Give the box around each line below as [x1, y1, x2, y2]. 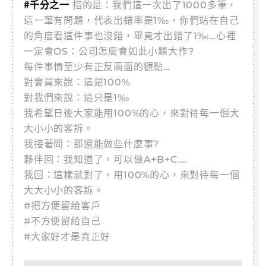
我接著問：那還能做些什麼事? [24, 138, 160, 150]
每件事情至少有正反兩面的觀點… [24, 61, 170, 72]
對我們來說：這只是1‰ [24, 92, 129, 103]
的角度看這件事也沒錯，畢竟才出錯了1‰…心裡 [24, 30, 236, 42]
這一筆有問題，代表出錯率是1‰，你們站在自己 [24, 15, 239, 26]
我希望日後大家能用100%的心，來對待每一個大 [24, 107, 240, 119]
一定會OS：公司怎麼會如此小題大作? [24, 46, 194, 57]
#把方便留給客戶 [24, 200, 101, 211]
